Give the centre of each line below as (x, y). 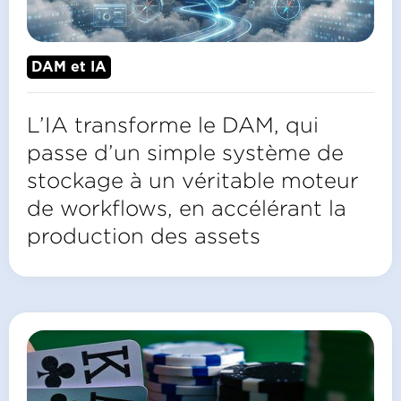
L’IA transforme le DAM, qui (173, 125)
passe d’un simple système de (185, 153)
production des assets (144, 236)
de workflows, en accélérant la (187, 208)
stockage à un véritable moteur (193, 180)
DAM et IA (69, 68)
